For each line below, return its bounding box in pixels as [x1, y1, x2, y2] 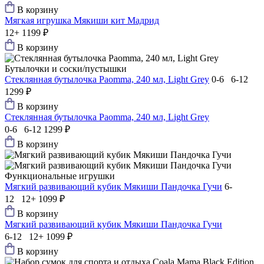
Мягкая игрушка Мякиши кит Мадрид [5, 15, 159, 26]
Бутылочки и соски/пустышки [5, 64, 127, 74]
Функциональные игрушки [5, 171, 115, 181]
